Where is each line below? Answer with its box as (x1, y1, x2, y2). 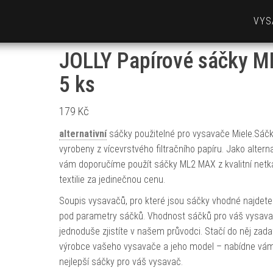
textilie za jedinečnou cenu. (58, 174, 165, 185)
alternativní (58, 128, 107, 140)
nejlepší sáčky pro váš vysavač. (58, 256, 183, 268)
